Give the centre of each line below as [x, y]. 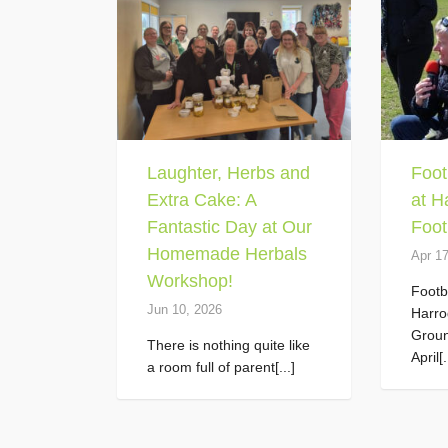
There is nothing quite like [228, 345]
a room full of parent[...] [221, 367]
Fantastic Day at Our [229, 227]
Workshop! [190, 281]
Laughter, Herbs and [228, 173]
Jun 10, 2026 [184, 310]
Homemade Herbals [227, 254]
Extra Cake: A [201, 200]
